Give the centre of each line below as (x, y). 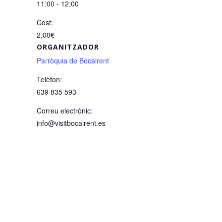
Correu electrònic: (65, 111)
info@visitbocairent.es (71, 123)
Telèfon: (49, 79)
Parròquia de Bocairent (73, 60)
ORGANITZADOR (68, 47)
